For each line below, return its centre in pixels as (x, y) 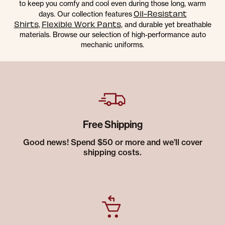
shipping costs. (113, 152)
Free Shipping (113, 125)
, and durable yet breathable (166, 25)
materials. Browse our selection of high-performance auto (113, 35)
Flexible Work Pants (81, 24)
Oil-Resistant (160, 14)
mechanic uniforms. (113, 45)
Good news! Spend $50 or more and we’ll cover (113, 142)
